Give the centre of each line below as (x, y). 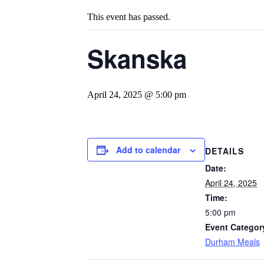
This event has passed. (129, 17)
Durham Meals (232, 241)
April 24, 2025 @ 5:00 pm (137, 95)
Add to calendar (148, 150)
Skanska (137, 58)
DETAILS (225, 151)
